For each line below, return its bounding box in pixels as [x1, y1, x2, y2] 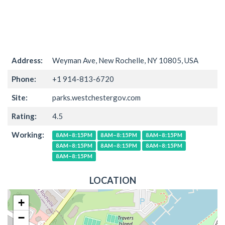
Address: [12, 55, 43, 65]
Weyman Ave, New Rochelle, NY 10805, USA [52, 55, 198, 65]
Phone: [12, 74, 36, 83]
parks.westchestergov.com [52, 92, 141, 102]
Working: [12, 130, 44, 139]
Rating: [12, 111, 37, 121]
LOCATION [89, 174, 136, 186]
